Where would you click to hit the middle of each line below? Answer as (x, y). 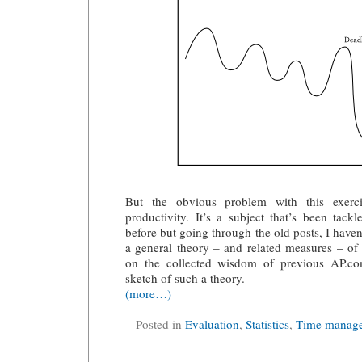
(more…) (148, 293)
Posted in (160, 324)
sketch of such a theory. (185, 278)
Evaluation (212, 324)
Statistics (267, 324)
